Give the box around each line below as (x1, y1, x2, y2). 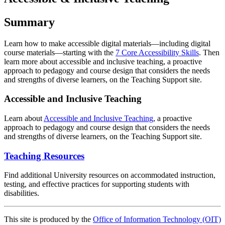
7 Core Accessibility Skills (116, 48, 199, 57)
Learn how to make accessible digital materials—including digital (4, 39, 210, 48)
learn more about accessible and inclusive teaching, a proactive (4, 57, 202, 66)
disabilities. (4, 189, 39, 198)
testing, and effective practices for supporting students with (4, 180, 189, 189)
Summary (4, 15, 55, 29)
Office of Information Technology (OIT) (93, 215, 221, 224)
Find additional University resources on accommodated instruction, (4, 171, 215, 180)
